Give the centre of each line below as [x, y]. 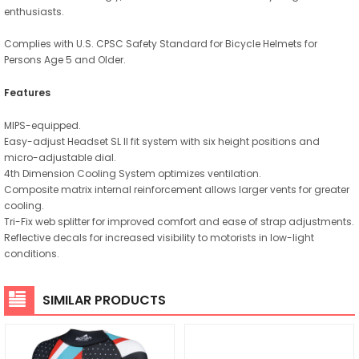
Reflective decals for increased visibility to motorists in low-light [159, 237]
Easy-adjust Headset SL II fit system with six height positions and [162, 141]
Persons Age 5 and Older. [65, 59]
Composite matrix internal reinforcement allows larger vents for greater [177, 189]
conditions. [32, 253]
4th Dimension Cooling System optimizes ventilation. [133, 173]
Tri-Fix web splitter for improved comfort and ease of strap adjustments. [179, 221]
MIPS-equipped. [42, 125]
